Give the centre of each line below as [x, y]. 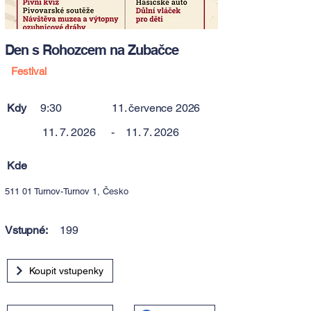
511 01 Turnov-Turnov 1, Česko [67, 191]
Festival [29, 71]
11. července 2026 [156, 108]
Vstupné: [26, 230]
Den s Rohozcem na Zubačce [92, 50]
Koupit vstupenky [66, 271]
